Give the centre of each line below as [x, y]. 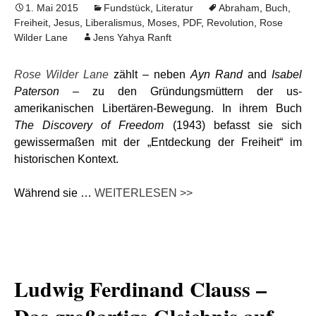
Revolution [230, 23]
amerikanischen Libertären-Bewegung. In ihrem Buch [158, 108]
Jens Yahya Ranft [132, 37]
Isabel [287, 74]
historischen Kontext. [66, 159]
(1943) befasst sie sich [233, 125]
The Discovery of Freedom [89, 125]
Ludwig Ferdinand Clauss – [140, 288]
